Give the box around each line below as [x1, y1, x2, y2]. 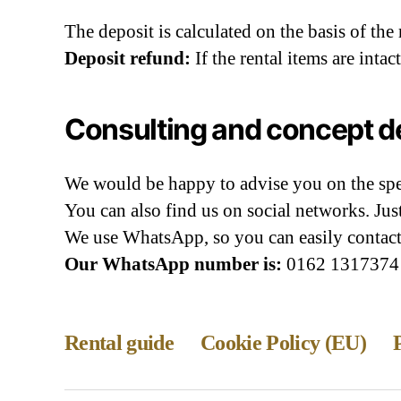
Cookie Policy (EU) [200, 331, 367, 354]
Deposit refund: [64, 47, 191, 69]
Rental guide [64, 331, 175, 354]
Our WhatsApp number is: [64, 253, 282, 275]
